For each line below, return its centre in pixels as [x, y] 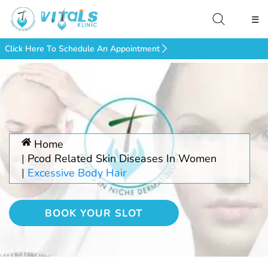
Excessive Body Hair [77, 173]
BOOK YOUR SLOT [94, 213]
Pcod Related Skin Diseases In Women [122, 159]
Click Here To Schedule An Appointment [82, 49]
